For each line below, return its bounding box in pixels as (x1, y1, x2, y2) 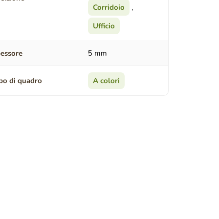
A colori (92, 76, 120, 86)
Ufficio (92, 21, 115, 31)
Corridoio (92, 2, 125, 13)
